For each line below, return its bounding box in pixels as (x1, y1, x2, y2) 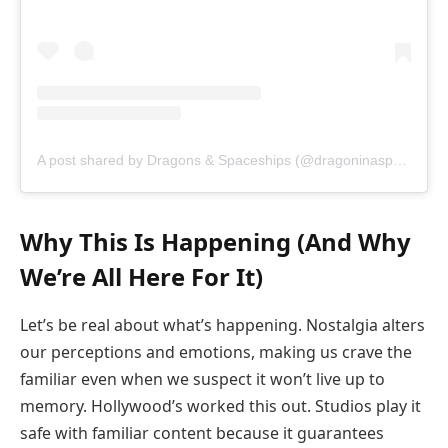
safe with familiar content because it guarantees (20, 422, 384, 445)
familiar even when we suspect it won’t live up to (20, 368, 385, 391)
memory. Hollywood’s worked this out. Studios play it (20, 395, 421, 418)
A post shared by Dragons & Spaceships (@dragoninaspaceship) (393, 152, 407, 169)
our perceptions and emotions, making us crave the (20, 341, 412, 364)
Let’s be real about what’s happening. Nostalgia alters (20, 314, 425, 337)
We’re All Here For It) (20, 260, 263, 294)
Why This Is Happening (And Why (20, 225, 411, 259)
